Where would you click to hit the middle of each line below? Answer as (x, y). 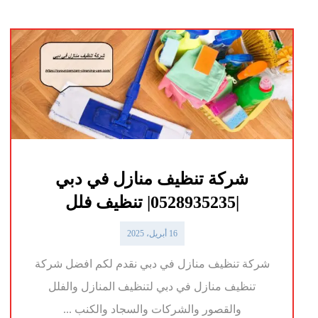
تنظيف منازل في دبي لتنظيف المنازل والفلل (152, 286)
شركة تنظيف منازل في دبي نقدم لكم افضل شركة (152, 263)
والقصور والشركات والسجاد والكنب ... (152, 309)
